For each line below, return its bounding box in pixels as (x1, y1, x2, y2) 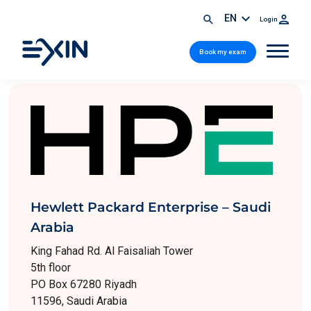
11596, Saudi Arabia (31, 294, 127, 308)
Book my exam (199, 47, 247, 56)
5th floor (31, 261, 71, 274)
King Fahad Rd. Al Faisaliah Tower (31, 244, 193, 258)
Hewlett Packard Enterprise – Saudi (31, 199, 271, 215)
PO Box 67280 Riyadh (31, 278, 137, 291)
